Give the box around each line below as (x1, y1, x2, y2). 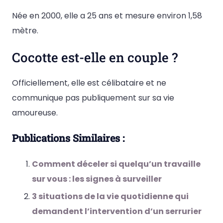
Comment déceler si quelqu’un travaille (32, 158, 201, 170)
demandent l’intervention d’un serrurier (32, 205, 202, 217)
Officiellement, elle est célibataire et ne (12, 77, 166, 89)
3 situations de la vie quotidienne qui (32, 190, 189, 202)
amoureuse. (12, 107, 58, 119)
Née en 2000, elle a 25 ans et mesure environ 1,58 (12, 9, 202, 21)
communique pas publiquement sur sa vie (12, 92, 174, 104)
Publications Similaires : (12, 131, 124, 144)
